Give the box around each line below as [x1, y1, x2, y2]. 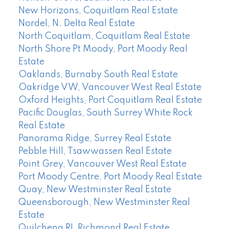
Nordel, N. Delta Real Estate [18, 18, 135, 28]
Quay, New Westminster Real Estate [18, 185, 171, 194]
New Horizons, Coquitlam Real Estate [18, 6, 178, 15]
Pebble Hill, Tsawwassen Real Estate [18, 146, 172, 156]
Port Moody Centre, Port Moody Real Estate [18, 172, 202, 181]
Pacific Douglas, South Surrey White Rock [18, 108, 193, 118]
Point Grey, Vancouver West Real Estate [18, 159, 187, 169]
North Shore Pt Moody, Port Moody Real [18, 44, 188, 54]
